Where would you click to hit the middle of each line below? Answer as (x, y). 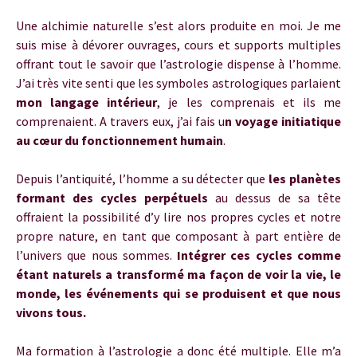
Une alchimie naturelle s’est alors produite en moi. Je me (178, 25)
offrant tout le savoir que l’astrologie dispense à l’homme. (178, 64)
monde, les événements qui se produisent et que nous (178, 293)
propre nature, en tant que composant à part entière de (178, 236)
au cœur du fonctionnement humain (120, 140)
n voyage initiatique (283, 121)
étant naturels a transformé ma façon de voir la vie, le (178, 274)
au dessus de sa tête (278, 198)
